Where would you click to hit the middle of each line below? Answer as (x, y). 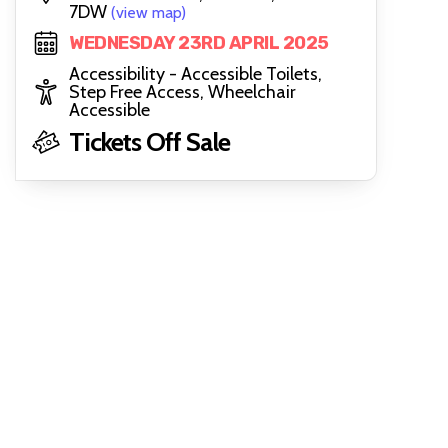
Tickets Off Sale (149, 142)
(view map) (148, 12)
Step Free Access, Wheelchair (182, 92)
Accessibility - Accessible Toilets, (195, 74)
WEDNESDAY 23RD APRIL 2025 (199, 43)
